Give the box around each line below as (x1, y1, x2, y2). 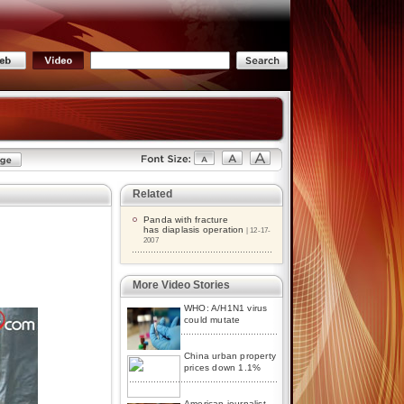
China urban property (184, 351, 276, 361)
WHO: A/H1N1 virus (184, 303, 268, 313)
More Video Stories (133, 279, 230, 291)
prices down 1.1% (184, 363, 262, 372)
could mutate (184, 315, 241, 325)
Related (133, 188, 172, 200)
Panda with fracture (143, 215, 228, 225)
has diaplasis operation (143, 225, 244, 234)
